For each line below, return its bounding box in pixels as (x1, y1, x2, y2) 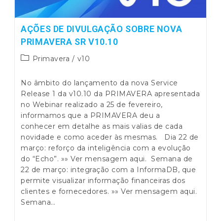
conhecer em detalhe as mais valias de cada (21, 122, 183, 131)
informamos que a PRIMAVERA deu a (21, 111, 160, 120)
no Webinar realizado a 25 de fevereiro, (21, 100, 163, 110)
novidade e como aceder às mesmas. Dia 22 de (21, 133, 199, 142)
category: (20, 64, 55, 73)
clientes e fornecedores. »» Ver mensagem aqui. (21, 187, 197, 196)
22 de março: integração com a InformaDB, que (21, 165, 196, 175)
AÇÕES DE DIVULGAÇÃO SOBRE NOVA (21, 24, 183, 35)
